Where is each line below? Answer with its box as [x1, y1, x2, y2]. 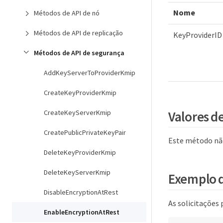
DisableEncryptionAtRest [44, 188, 118, 197]
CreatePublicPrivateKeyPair [44, 128, 126, 137]
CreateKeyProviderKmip [44, 88, 116, 97]
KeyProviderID [173, 30, 222, 40]
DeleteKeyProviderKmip [44, 148, 116, 157]
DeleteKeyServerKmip [44, 168, 111, 177]
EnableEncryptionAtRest [44, 208, 119, 217]
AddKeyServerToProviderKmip [44, 68, 135, 77]
